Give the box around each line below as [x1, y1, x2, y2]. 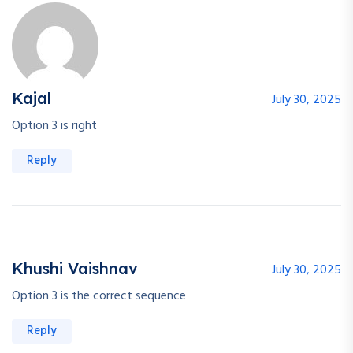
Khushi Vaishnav [12, 258, 138, 278]
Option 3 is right [12, 115, 97, 136]
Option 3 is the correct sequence [12, 285, 186, 307]
